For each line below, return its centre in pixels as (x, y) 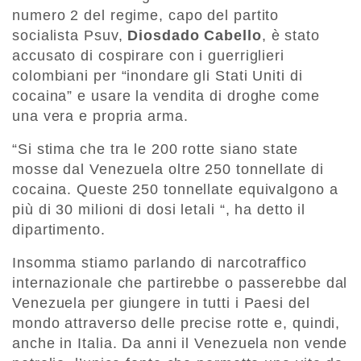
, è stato (290, 36)
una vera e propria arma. (100, 116)
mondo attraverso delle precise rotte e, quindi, (176, 324)
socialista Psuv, (70, 36)
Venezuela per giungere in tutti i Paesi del (161, 303)
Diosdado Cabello (195, 36)
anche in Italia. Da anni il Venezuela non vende (180, 344)
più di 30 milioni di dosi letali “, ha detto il (159, 210)
